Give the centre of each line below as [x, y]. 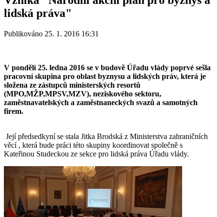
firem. [14, 111]
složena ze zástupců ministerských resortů [72, 85]
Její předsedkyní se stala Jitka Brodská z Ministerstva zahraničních [106, 136]
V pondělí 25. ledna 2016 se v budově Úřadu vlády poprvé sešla [107, 67]
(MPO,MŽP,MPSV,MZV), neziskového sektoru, [83, 93]
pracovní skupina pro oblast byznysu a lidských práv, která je [105, 76]
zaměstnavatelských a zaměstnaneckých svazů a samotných [101, 102]
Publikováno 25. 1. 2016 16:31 [51, 33]
